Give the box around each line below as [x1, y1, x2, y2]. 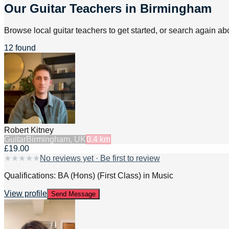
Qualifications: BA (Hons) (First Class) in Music [4, 171, 173, 180]
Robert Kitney [4, 125, 54, 134]
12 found [4, 43, 36, 53]
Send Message [51, 190, 96, 198]
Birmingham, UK [26, 134, 86, 144]
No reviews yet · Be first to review [40, 153, 160, 163]
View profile [4, 189, 47, 198]
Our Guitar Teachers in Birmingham [4, 2, 212, 16]
